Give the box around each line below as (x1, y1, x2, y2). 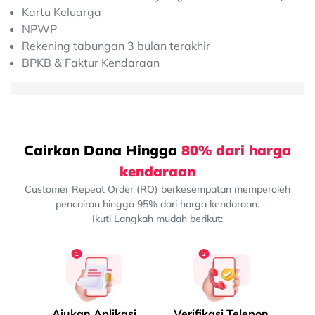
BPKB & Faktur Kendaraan (22, 55, 160, 70)
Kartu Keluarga (22, 4, 101, 19)
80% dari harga (181, 141, 291, 159)
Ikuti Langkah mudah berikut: (92, 212, 223, 225)
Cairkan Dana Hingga (24, 141, 181, 159)
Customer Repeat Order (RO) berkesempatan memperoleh (25, 182, 290, 195)
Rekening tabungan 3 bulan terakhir (22, 38, 210, 53)
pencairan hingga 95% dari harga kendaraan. (56, 197, 259, 210)
